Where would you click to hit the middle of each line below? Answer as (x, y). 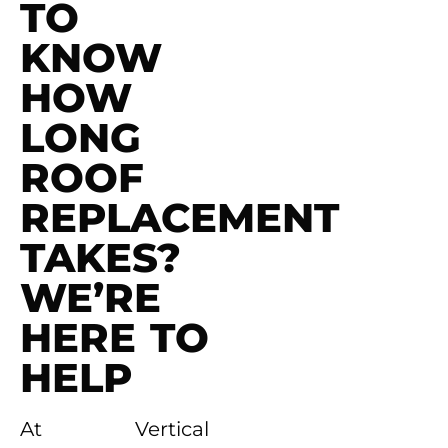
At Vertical (115, 428)
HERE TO (115, 337)
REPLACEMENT (179, 217)
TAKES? (100, 257)
